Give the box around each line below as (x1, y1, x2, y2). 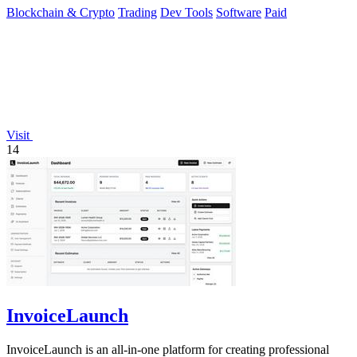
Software (216, 6, 261, 20)
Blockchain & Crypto (6, 6, 115, 20)
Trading (118, 6, 157, 20)
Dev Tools (160, 6, 213, 20)
